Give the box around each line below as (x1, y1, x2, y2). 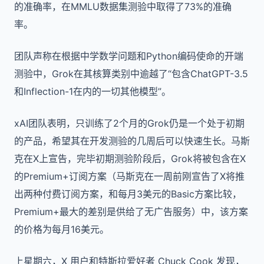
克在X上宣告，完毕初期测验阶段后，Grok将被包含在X (14, 153, 246, 164)
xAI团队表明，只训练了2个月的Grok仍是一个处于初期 (14, 117, 245, 129)
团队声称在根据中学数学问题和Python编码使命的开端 (14, 50, 243, 62)
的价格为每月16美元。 (14, 223, 109, 235)
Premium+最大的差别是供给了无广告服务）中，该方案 (14, 206, 248, 217)
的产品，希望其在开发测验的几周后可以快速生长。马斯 (14, 135, 250, 147)
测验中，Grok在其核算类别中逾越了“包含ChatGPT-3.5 (14, 68, 248, 80)
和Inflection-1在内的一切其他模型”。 (14, 85, 171, 97)
